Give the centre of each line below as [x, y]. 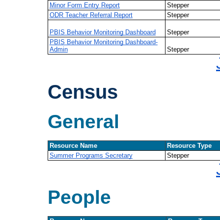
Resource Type [189, 145]
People [79, 197]
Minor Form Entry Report [84, 5]
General [83, 121]
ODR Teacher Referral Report [91, 15]
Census [83, 92]
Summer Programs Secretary [91, 155]
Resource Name [73, 145]
